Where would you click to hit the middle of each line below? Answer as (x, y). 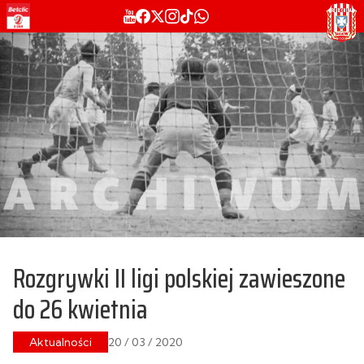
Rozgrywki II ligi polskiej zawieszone (179, 278)
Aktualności (61, 342)
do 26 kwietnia (80, 309)
